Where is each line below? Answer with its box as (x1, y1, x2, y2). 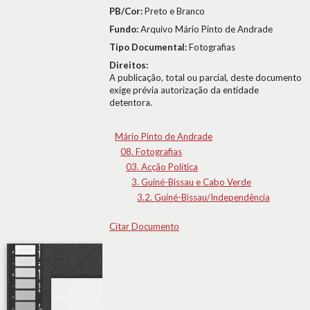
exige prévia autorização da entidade (109, 84, 259, 95)
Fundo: (109, 24, 140, 35)
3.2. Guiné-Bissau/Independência (137, 192, 270, 203)
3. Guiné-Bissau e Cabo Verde (131, 176, 251, 188)
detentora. (109, 97, 152, 108)
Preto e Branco (145, 6, 205, 17)
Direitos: (109, 60, 148, 71)
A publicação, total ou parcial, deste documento (109, 72, 302, 83)
